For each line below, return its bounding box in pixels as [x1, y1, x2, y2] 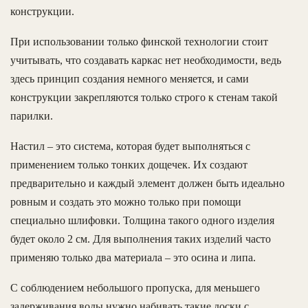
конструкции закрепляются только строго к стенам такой [10, 91, 278, 103]
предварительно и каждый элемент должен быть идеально [10, 177, 285, 189]
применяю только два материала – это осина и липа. [10, 251, 256, 263]
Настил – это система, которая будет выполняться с [10, 140, 250, 152]
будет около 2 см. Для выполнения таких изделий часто [10, 232, 271, 245]
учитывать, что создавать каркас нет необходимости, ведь [10, 54, 281, 66]
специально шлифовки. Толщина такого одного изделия [10, 214, 274, 226]
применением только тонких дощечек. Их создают [10, 158, 247, 170]
